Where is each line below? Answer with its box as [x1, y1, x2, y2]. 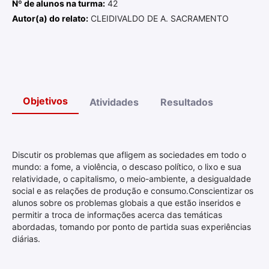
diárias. [12, 234, 40, 244]
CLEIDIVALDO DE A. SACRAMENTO [88, 13, 229, 23]
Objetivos [23, 95, 68, 107]
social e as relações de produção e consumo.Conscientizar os [12, 186, 253, 196]
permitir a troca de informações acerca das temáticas [12, 210, 222, 220]
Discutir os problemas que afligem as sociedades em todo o [12, 150, 246, 160]
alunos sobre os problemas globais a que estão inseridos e [12, 198, 241, 208]
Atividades [89, 96, 139, 108]
